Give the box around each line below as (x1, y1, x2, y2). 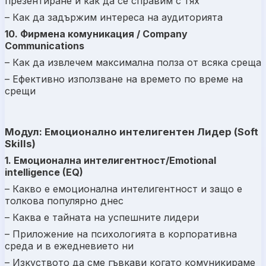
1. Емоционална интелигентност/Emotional (5, 154, 216, 166)
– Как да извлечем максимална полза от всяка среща (5, 56, 261, 68)
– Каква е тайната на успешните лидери (5, 211, 199, 223)
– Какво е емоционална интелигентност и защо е (5, 182, 242, 195)
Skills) (5, 137, 36, 150)
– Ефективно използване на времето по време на (5, 72, 243, 85)
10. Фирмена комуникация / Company (5, 27, 188, 40)
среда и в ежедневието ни (5, 239, 134, 252)
